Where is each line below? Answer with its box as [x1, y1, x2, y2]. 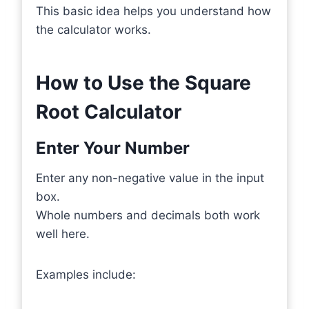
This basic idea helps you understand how [36, 4, 271, 18]
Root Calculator [36, 100, 181, 123]
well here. [36, 227, 90, 241]
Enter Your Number [36, 138, 190, 158]
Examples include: [36, 268, 136, 281]
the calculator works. [36, 23, 151, 37]
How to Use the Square [36, 71, 251, 94]
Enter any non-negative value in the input [36, 171, 264, 185]
